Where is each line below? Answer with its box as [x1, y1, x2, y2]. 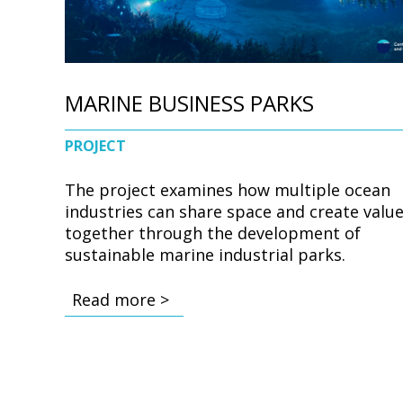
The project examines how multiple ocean [65, 178, 390, 201]
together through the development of [65, 221, 361, 244]
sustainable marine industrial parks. [65, 243, 345, 265]
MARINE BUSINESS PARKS [65, 87, 314, 118]
